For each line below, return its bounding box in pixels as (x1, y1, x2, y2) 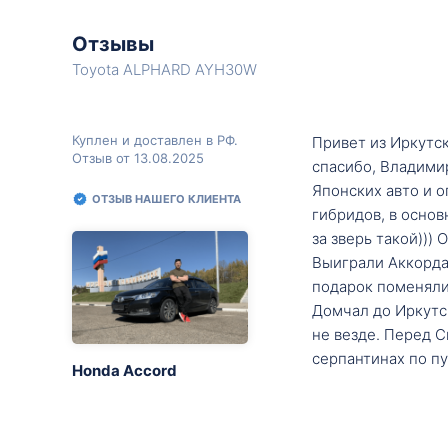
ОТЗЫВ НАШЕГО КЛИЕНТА (92, 192, 241, 206)
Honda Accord (72, 360, 177, 380)
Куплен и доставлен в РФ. (72, 132, 238, 148)
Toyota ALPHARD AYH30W (72, 60, 257, 79)
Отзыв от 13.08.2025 (72, 150, 204, 166)
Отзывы (72, 32, 154, 56)
